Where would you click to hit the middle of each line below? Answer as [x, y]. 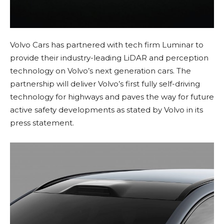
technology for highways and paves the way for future [112, 97]
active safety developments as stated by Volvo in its [106, 110]
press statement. [42, 123]
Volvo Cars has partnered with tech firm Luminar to [107, 45]
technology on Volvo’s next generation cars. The [100, 71]
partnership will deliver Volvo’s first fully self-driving [105, 84]
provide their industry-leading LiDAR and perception [109, 58]
